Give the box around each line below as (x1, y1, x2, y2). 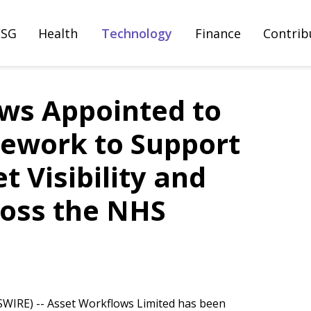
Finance (195, 25, 242, 42)
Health (38, 25, 78, 42)
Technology (101, 25, 173, 42)
